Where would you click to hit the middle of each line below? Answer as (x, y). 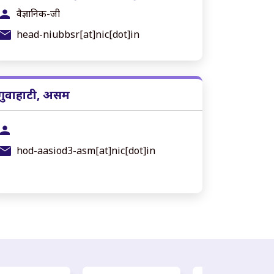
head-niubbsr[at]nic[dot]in (78, 34)
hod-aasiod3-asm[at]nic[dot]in (86, 150)
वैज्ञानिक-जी (38, 13)
